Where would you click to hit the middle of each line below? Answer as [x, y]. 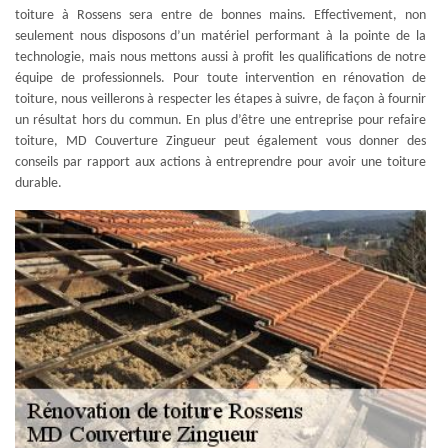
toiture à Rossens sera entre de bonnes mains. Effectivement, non [220, 15]
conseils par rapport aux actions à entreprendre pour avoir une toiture [220, 162]
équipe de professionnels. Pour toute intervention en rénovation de [220, 78]
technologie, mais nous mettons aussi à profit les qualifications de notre [220, 57]
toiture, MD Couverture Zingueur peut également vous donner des [220, 141]
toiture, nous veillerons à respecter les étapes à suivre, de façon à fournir [220, 99]
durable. [38, 183]
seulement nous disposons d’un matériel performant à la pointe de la [220, 36]
